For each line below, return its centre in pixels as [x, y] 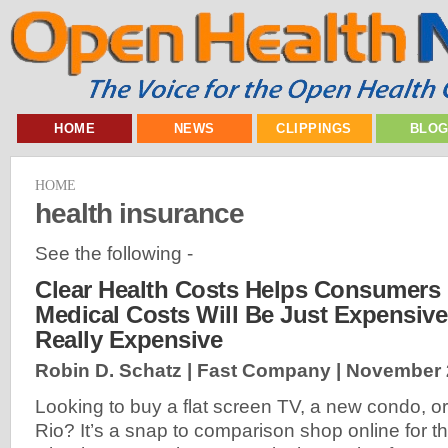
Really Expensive [128, 340]
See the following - [114, 253]
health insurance [139, 212]
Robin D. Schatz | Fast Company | [190, 371]
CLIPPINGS [314, 128]
